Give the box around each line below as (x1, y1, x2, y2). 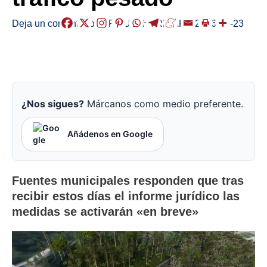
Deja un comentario (12, 17, 95, 29)
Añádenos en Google (67, 129, 153, 139)
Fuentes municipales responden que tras (12, 174, 244, 188)
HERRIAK (142, 17, 185, 29)
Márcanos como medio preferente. (84, 98, 243, 110)
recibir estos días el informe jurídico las (12, 190, 240, 203)
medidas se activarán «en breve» (12, 205, 198, 219)
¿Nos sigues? (21, 98, 84, 110)
